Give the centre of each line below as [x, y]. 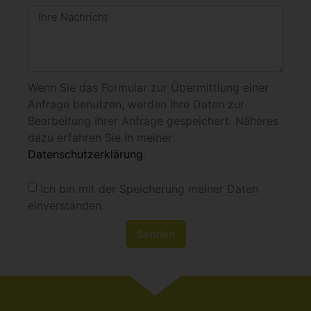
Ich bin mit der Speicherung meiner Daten [149, 188]
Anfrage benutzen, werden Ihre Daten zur [136, 104]
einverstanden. [66, 205]
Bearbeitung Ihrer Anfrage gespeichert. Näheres [153, 120]
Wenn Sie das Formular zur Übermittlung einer [148, 87]
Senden [155, 234]
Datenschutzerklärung [85, 154]
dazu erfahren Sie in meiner [100, 137]
